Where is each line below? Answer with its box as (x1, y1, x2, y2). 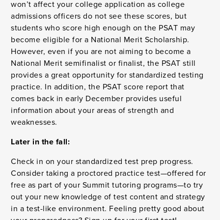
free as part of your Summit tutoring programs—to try (11, 179, 203, 191)
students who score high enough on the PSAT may (11, 22, 195, 34)
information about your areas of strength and (11, 105, 174, 116)
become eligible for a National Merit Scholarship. (11, 34, 190, 46)
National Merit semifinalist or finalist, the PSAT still (11, 57, 196, 69)
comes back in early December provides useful (11, 93, 182, 105)
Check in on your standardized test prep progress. (11, 156, 193, 167)
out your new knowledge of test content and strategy (11, 191, 205, 203)
